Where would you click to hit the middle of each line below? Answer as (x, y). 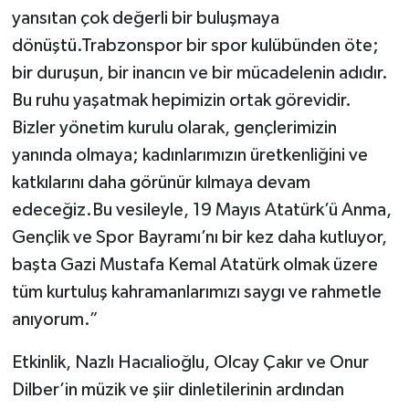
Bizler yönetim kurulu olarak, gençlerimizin (174, 128)
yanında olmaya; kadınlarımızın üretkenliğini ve (189, 156)
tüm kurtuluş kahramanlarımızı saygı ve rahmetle (196, 293)
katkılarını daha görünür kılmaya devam (161, 183)
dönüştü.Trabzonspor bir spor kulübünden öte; (195, 46)
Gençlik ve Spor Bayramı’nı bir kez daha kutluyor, (199, 238)
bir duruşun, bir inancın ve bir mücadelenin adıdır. (199, 73)
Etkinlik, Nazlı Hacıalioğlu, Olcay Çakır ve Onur (190, 363)
